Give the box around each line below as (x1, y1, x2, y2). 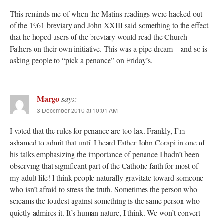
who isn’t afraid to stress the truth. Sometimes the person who (10, 184, 197, 195)
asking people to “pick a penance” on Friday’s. (10, 55, 153, 66)
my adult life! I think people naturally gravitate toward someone (10, 172, 203, 183)
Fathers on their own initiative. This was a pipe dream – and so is (10, 43, 207, 54)
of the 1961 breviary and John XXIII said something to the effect (10, 20, 208, 31)
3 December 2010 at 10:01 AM (37, 106, 118, 115)
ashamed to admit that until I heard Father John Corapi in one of (10, 137, 205, 148)
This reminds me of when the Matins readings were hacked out (10, 8, 202, 19)
